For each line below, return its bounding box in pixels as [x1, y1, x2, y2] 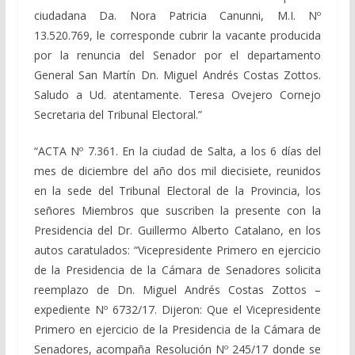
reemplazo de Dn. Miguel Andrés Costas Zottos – [33, 281, 322, 297]
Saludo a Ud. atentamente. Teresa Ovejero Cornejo [33, 86, 322, 102]
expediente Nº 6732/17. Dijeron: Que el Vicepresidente [33, 301, 322, 317]
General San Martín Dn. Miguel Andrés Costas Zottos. [33, 67, 322, 82]
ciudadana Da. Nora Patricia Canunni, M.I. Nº [33, 7, 322, 23]
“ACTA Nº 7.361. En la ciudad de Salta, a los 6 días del [33, 143, 322, 158]
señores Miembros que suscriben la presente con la [33, 202, 322, 218]
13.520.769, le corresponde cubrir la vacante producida [33, 27, 322, 43]
